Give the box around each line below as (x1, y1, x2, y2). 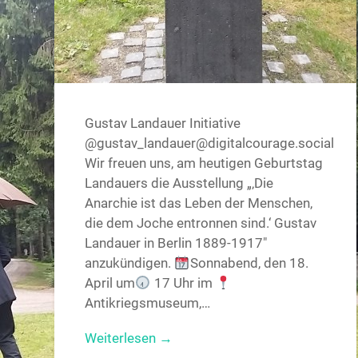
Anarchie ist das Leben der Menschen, (85, 194, 313, 211)
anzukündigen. (85, 254, 175, 271)
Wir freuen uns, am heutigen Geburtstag (85, 154, 324, 171)
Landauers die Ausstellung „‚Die (85, 174, 274, 191)
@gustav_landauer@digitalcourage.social (85, 134, 335, 151)
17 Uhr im (150, 274, 216, 291)
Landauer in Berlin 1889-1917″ (85, 234, 268, 251)
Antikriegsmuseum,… (85, 294, 211, 311)
